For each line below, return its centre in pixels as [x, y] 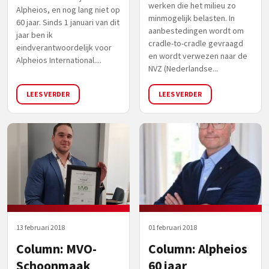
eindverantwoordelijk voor [64, 47]
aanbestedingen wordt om [196, 30]
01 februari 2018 [173, 227]
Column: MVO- [56, 249]
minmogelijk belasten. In [192, 18]
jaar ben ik [35, 35]
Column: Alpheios [198, 249]
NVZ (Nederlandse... [183, 68]
